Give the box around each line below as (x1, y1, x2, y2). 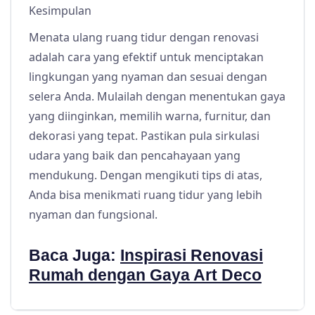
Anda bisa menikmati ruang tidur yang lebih (29, 187, 262, 203)
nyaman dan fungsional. (29, 207, 157, 223)
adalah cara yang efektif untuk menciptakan (29, 49, 264, 65)
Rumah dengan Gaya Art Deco (29, 266, 262, 285)
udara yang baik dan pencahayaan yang (29, 148, 240, 164)
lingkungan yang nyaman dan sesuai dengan (29, 69, 267, 85)
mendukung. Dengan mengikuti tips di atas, (29, 167, 262, 184)
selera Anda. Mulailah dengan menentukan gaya (29, 89, 285, 105)
